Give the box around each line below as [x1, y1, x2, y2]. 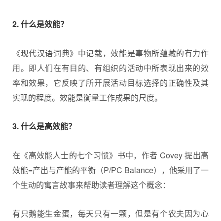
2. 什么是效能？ [12, 18, 68, 30]
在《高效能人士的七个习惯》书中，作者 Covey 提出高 [12, 149, 209, 161]
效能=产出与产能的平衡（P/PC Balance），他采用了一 [12, 164, 209, 176]
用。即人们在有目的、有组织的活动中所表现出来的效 [12, 62, 209, 74]
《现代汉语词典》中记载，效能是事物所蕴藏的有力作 [12, 47, 209, 59]
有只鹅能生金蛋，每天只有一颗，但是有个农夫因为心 [12, 208, 209, 220]
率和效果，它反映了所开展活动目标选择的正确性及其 [12, 76, 209, 88]
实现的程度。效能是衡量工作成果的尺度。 [12, 91, 162, 103]
